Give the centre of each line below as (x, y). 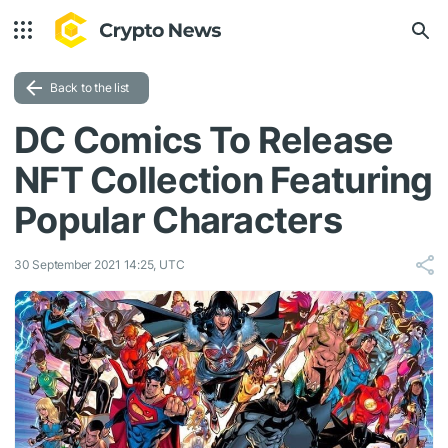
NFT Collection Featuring (223, 180)
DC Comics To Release (204, 140)
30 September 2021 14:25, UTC (99, 264)
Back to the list (90, 87)
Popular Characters (178, 220)
